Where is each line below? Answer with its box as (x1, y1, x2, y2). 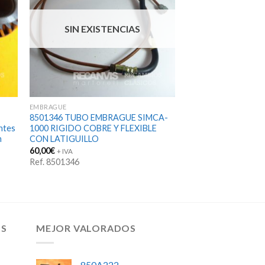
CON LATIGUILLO (29, 134, 99, 144)
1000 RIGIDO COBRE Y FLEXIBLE (29, 123, 157, 134)
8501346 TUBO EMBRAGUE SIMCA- (29, 112, 168, 123)
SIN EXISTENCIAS (64, 23, 140, 35)
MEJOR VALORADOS (36, 222, 136, 234)
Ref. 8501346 (29, 156, 79, 167)
